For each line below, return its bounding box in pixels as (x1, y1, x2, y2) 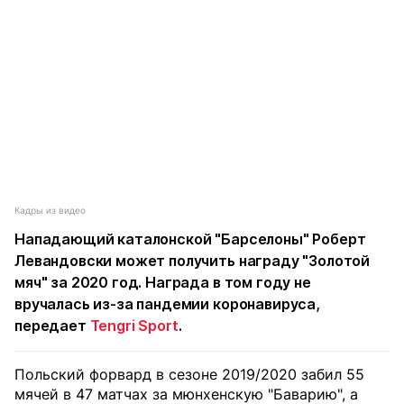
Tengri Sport (89, 317, 179, 335)
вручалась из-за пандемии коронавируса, (14, 295, 320, 313)
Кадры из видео (14, 205, 86, 216)
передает (14, 317, 90, 335)
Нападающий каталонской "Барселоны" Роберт (14, 230, 366, 248)
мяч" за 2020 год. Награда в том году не (14, 273, 311, 291)
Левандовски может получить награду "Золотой (14, 252, 371, 270)
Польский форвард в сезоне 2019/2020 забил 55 (14, 365, 364, 383)
